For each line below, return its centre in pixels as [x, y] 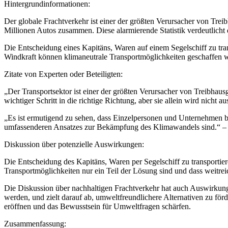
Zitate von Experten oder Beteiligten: [63, 74]
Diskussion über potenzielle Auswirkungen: [74, 144]
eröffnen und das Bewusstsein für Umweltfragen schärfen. [97, 206]
